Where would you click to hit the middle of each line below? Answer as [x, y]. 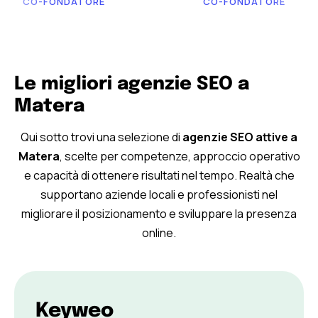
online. [159, 232]
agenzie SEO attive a [239, 137]
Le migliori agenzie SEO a [132, 84]
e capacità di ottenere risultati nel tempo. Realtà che [159, 175]
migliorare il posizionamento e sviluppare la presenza [159, 213]
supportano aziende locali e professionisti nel [159, 194]
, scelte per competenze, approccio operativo [180, 156]
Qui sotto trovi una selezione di [100, 137]
